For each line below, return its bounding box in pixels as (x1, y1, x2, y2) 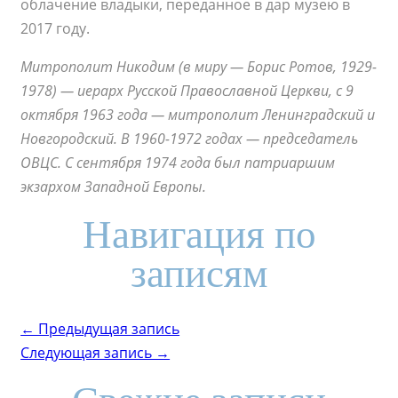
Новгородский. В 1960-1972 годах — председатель (20, 129, 359, 149)
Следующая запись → (20, 343, 171, 363)
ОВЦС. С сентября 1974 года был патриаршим (20, 153, 336, 173)
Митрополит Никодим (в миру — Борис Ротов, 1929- (20, 57, 378, 77)
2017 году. (20, 19, 91, 39)
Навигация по (82, 212, 316, 258)
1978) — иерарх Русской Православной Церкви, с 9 (20, 81, 354, 101)
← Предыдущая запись (20, 319, 180, 339)
